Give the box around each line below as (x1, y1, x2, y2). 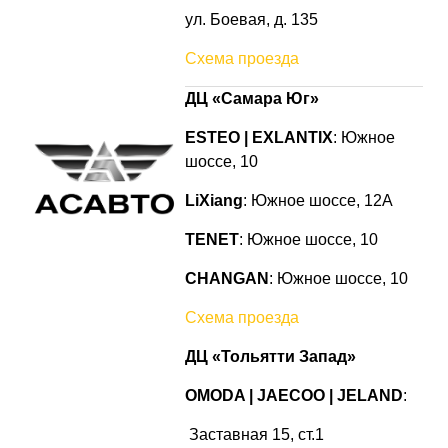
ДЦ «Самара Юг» (184, 90, 319, 107)
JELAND (336, 387, 403, 404)
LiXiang (184, 192, 243, 209)
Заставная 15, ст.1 (184, 426, 324, 443)
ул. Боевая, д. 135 (184, 11, 318, 28)
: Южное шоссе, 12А (242, 192, 393, 209)
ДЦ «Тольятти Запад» (184, 348, 356, 365)
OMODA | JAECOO (184, 387, 325, 404)
